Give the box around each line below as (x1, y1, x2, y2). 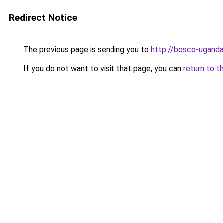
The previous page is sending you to (21, 45, 151, 54)
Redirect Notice (9, 12, 77, 23)
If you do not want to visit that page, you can (21, 64, 183, 73)
